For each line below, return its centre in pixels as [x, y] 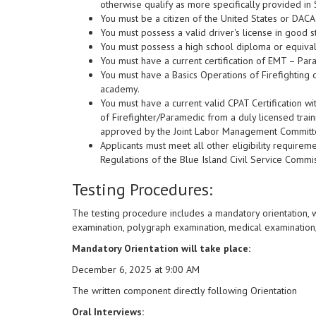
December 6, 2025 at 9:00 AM [136, 270]
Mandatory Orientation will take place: [161, 249]
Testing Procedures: [142, 190]
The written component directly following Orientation [184, 291]
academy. [120, 89]
